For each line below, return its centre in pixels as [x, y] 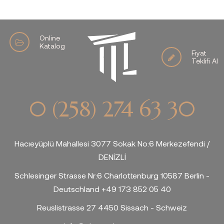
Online [50, 38]
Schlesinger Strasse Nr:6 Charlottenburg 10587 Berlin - [112, 175]
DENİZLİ [112, 157]
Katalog [52, 46]
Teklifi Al [204, 61]
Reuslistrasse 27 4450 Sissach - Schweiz [112, 207]
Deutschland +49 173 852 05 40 [112, 189]
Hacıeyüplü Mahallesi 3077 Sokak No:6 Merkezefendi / [112, 143]
